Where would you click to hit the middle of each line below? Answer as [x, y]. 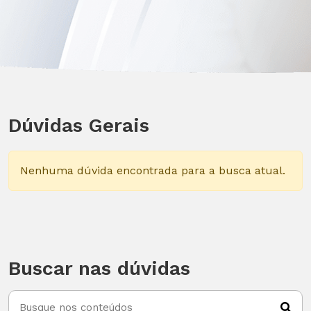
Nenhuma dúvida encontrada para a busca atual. [153, 170]
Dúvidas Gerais [79, 125]
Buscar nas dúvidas [99, 268]
